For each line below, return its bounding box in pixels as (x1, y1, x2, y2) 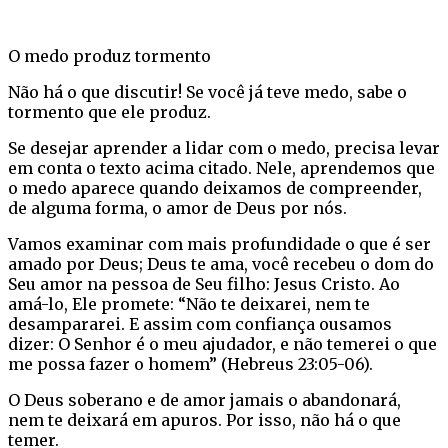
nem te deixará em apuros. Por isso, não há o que (8, 409, 401, 430)
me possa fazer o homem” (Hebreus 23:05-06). (8, 353, 373, 374)
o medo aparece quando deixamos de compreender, (8, 177, 422, 198)
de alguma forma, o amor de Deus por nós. (8, 197, 347, 218)
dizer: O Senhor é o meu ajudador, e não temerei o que (8, 333, 437, 354)
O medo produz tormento (8, 45, 211, 66)
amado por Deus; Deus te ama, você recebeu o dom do (8, 253, 434, 274)
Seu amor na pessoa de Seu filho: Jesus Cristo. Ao (8, 273, 400, 294)
